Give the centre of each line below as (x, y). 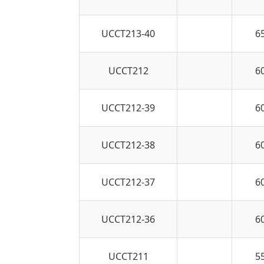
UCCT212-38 (128, 145)
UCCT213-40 (128, 33)
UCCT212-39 (128, 108)
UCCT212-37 (128, 182)
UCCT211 (128, 256)
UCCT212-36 (128, 219)
